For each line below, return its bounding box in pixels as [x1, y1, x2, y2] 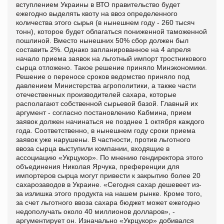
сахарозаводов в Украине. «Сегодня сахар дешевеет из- [16, 180, 201, 188]
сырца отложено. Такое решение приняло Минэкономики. [16, 63, 207, 71]
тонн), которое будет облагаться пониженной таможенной [16, 27, 207, 35]
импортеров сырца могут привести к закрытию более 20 [16, 171, 200, 179]
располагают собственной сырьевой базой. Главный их [16, 99, 198, 107]
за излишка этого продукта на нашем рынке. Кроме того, [16, 189, 202, 197]
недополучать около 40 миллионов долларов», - [16, 207, 175, 215]
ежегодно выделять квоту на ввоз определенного [16, 9, 177, 17]
